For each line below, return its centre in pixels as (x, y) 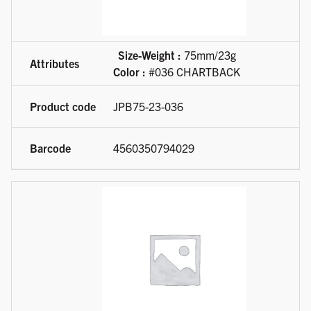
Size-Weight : (149, 55)
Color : (129, 72)
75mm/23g (208, 55)
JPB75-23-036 (148, 107)
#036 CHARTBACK (193, 72)
